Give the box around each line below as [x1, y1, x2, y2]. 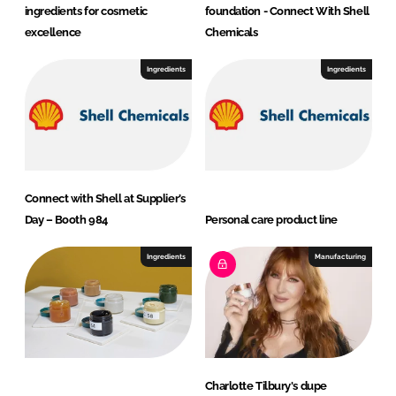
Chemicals [204, 25, 258, 39]
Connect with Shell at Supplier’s [24, 191, 186, 205]
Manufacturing [314, 251, 366, 261]
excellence [24, 25, 82, 39]
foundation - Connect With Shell [204, 4, 369, 18]
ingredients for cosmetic [24, 4, 148, 18]
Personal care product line [204, 212, 338, 226]
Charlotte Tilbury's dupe [204, 378, 327, 392]
